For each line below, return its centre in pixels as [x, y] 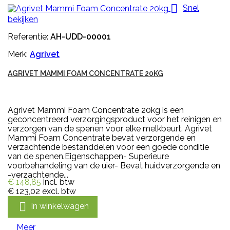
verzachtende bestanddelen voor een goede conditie [108, 147]
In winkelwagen [60, 206]
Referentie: [29, 36]
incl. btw [59, 182]
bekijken [23, 19]
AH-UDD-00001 [81, 36]
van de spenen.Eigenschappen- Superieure [88, 156]
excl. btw [59, 191]
